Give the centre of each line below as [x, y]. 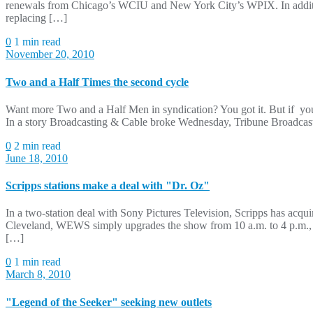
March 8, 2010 [38, 275]
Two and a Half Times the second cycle [97, 82]
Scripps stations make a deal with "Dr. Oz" [108, 186]
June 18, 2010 [37, 158]
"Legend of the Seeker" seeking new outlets [109, 302]
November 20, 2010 [50, 54]
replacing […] [36, 18]
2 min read [37, 145]
